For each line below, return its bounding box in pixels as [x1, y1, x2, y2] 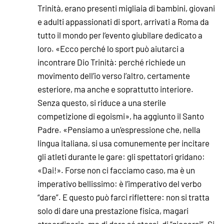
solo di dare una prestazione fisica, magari [37, 204, 188, 216]
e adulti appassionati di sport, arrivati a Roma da [37, 15, 209, 27]
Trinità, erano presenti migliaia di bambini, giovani [37, 2, 215, 13]
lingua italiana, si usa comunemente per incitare [37, 137, 209, 148]
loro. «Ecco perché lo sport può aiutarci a [37, 42, 184, 54]
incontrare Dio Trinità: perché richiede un [37, 56, 185, 67]
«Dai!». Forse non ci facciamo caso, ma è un [37, 164, 195, 175]
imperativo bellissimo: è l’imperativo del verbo [37, 177, 201, 189]
